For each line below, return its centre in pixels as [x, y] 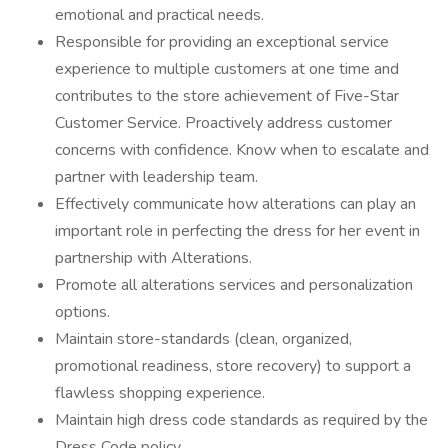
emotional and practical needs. [159, 15]
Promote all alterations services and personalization [234, 285]
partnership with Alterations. [153, 258]
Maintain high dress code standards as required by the [241, 420]
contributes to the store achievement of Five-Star [227, 96]
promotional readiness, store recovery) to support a [233, 366]
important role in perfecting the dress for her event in [237, 231]
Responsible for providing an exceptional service [222, 42]
